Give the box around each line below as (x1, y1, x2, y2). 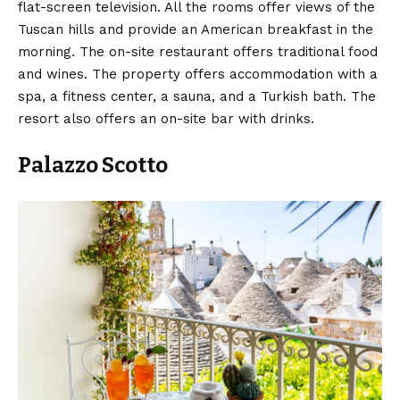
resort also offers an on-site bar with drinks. (18, 110, 314, 127)
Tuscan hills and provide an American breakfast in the (18, 21, 373, 37)
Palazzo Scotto (18, 152, 168, 178)
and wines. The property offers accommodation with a (18, 65, 378, 82)
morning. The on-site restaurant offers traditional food (18, 43, 378, 60)
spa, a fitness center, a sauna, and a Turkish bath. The (18, 87, 376, 104)
